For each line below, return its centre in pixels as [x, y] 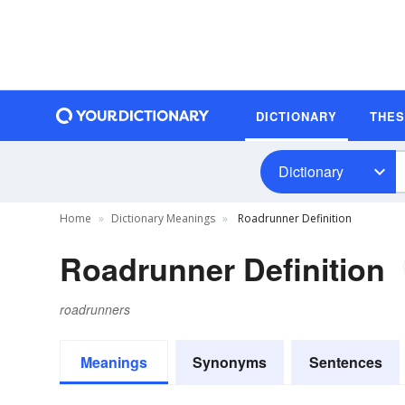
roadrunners [95, 309]
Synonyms [230, 362]
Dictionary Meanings [163, 218]
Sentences [345, 362]
